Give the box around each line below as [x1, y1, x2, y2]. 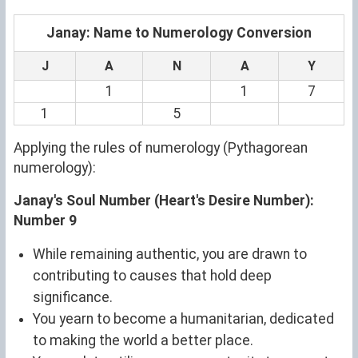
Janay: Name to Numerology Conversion [46, 24, 312, 41]
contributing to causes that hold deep [33, 267, 272, 284]
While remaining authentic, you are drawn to [33, 245, 307, 262]
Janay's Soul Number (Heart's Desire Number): [14, 192, 314, 209]
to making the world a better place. [33, 332, 253, 348]
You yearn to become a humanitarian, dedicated [33, 310, 334, 327]
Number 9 [14, 212, 77, 229]
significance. [33, 288, 113, 305]
